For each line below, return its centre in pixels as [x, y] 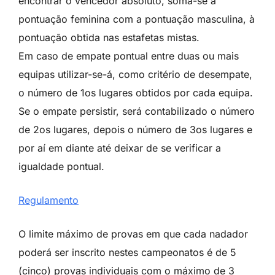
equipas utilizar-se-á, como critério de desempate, [135, 75]
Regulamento [48, 200]
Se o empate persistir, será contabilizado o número [137, 111]
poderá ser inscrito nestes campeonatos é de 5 [127, 253]
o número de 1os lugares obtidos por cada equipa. [136, 93]
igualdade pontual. [61, 167]
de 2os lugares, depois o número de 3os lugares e [135, 130]
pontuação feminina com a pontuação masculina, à [137, 19]
